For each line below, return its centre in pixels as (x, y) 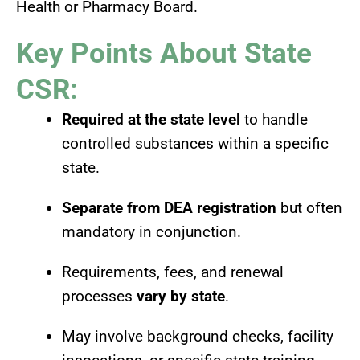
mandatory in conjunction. (151, 231)
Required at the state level (151, 119)
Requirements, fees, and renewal (173, 272)
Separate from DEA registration (169, 207)
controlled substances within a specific (195, 143)
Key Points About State (164, 53)
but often (309, 207)
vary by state (181, 296)
